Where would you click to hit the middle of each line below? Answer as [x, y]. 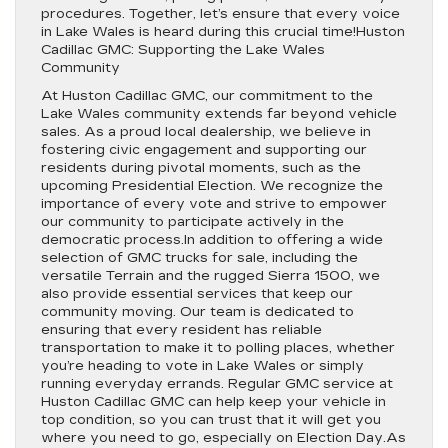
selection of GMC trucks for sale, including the [199, 258]
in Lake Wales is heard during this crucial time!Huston [223, 32]
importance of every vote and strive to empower [214, 204]
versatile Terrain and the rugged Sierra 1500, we [210, 276]
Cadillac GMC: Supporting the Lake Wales [183, 50]
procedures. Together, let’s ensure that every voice [220, 14]
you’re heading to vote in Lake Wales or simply [202, 366]
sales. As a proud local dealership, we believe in [206, 132]
